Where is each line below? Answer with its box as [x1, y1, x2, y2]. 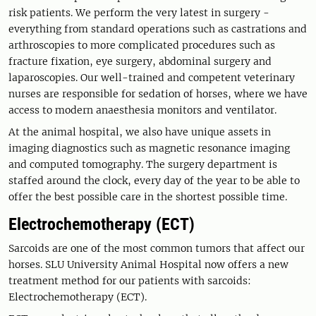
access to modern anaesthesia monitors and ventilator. [8, 103, 276, 116]
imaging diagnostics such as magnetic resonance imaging [8, 141, 290, 154]
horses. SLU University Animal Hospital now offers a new [8, 257, 288, 271]
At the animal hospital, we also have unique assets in [8, 125, 271, 138]
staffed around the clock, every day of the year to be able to [8, 174, 300, 187]
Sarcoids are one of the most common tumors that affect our [8, 241, 305, 255]
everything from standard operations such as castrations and [8, 22, 307, 35]
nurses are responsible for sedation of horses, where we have [8, 87, 308, 100]
